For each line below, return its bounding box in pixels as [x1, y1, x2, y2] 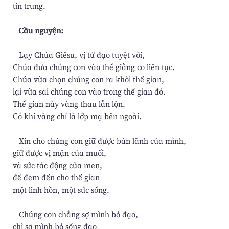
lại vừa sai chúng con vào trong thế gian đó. [12, 86, 166, 97]
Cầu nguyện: [18, 25, 64, 36]
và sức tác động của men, [12, 159, 102, 171]
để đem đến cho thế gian [12, 172, 100, 183]
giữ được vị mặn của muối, [12, 147, 106, 158]
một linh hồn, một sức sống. [12, 184, 109, 195]
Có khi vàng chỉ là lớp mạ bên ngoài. [12, 110, 142, 122]
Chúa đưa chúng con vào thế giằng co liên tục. [12, 61, 175, 73]
